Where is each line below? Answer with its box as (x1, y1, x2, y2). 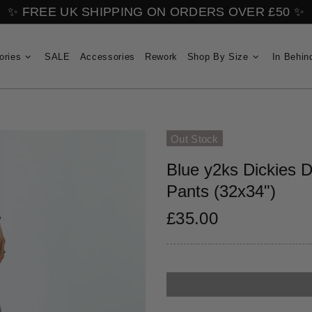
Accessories (79, 51, 135, 62)
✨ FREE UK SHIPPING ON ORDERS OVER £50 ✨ (8, 5, 304, 19)
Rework (144, 51, 178, 62)
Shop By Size (187, 51, 249, 62)
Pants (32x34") (166, 182, 276, 201)
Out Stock (171, 133, 219, 146)
